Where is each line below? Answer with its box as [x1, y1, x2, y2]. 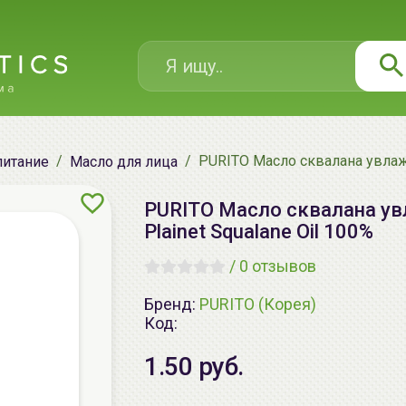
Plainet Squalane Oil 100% [144, 220, 373, 243]
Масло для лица [70, 152, 178, 170]
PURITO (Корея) [199, 294, 316, 314]
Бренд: [144, 294, 199, 314]
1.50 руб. [144, 352, 244, 382]
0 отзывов [239, 256, 316, 275]
